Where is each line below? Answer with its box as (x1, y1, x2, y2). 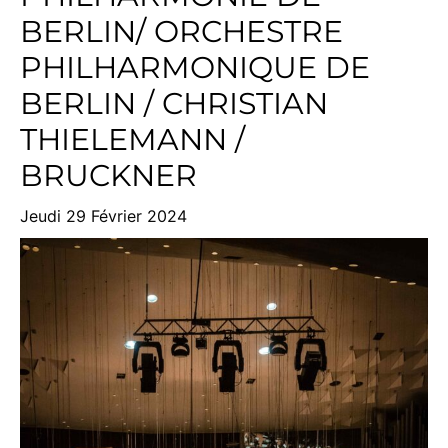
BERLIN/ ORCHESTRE (20, 13, 343, 50)
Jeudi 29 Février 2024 (20, 206, 187, 226)
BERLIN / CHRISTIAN (20, 85, 328, 122)
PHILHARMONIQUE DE (20, 49, 370, 86)
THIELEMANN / (20, 121, 245, 158)
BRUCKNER (20, 157, 197, 194)
